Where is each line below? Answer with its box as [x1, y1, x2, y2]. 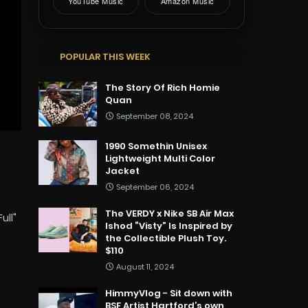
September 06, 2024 [116, 181, 194, 193]
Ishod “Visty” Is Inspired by [105, 219, 232, 233]
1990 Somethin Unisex [105, 140, 207, 153]
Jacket [105, 164, 140, 178]
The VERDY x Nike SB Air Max [105, 207, 234, 221]
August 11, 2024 [116, 261, 174, 273]
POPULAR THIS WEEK [60, 50, 151, 64]
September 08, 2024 [116, 111, 193, 122]
